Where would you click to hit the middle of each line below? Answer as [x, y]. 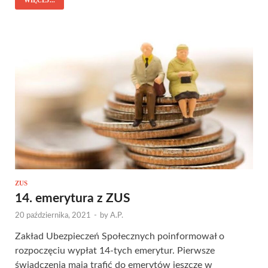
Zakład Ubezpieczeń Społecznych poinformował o [120, 236]
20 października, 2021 [53, 215]
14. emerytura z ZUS [73, 198]
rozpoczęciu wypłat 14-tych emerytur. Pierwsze [115, 250]
